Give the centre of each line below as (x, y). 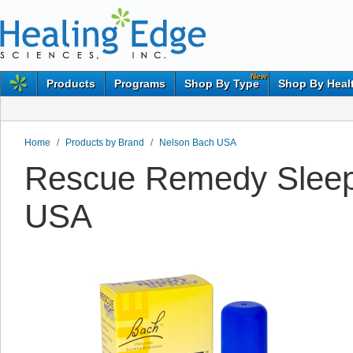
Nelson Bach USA (198, 143)
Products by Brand (105, 143)
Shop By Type (222, 84)
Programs (140, 84)
